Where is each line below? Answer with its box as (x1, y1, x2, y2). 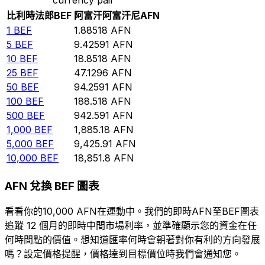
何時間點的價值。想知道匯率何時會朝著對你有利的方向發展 (5, 234, 260, 246)
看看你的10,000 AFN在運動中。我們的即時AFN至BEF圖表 (5, 205, 259, 218)
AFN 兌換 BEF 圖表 (5, 179, 99, 193)
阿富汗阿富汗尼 (74, 9, 140, 21)
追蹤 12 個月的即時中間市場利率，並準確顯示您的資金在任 (5, 219, 257, 232)
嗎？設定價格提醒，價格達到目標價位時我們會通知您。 (5, 248, 241, 260)
